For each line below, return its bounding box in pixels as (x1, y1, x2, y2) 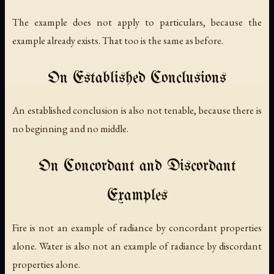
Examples (106, 187, 168, 204)
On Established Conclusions (48, 70, 226, 87)
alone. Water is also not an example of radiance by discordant (12, 239, 262, 253)
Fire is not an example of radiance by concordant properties (12, 220, 262, 234)
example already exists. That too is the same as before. (12, 33, 223, 47)
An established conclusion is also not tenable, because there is (12, 103, 262, 117)
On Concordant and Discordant (38, 158, 236, 175)
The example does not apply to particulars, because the (12, 15, 262, 29)
